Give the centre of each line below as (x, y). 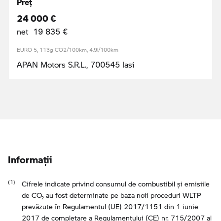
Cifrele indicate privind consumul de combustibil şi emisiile (116, 184)
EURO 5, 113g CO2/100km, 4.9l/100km (68, 50)
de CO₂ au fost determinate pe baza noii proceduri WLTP (111, 195)
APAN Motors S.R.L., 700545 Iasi (75, 64)
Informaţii (30, 156)
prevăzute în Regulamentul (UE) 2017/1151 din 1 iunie (110, 206)
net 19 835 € (42, 31)
